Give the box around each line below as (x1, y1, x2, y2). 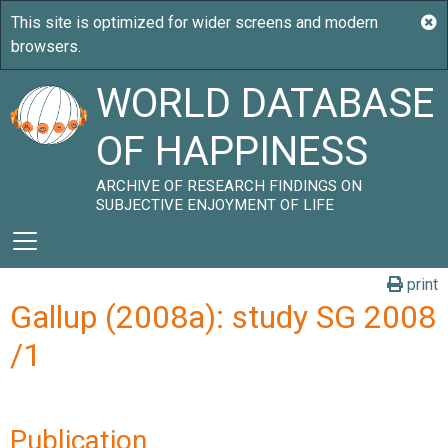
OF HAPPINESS (96, 128, 369, 175)
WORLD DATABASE (96, 80, 435, 127)
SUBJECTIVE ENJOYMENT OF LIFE (96, 196, 335, 214)
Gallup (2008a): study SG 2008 (10, 298, 436, 336)
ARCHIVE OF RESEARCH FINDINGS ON (96, 177, 363, 195)
